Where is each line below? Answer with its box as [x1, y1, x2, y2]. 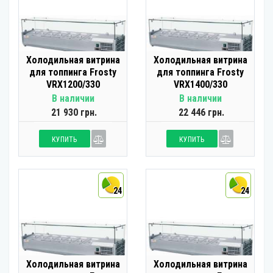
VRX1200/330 [46, 79, 100, 90]
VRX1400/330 [173, 79, 227, 90]
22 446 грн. [179, 107, 224, 118]
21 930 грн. [51, 107, 97, 118]
